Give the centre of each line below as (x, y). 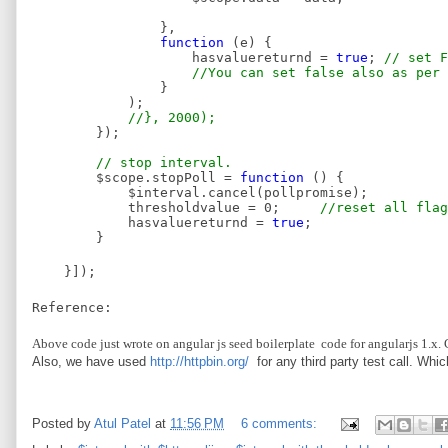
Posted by (63, 424)
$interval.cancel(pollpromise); (200, 192)
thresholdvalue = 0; (176, 207)
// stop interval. (164, 162)
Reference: (72, 307)
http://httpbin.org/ (199, 361)
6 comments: (281, 424)
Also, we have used (91, 361)
